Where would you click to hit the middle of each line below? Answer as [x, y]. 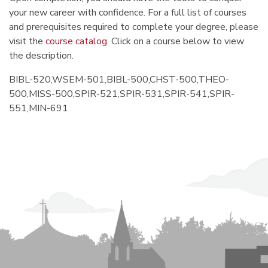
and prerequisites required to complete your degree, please [134, 27]
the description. [41, 56]
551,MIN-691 [39, 108]
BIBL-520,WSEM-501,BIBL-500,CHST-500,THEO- [119, 80]
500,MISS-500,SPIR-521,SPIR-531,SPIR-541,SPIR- [122, 94]
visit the [27, 41]
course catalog [76, 41]
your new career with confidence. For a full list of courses [128, 13]
